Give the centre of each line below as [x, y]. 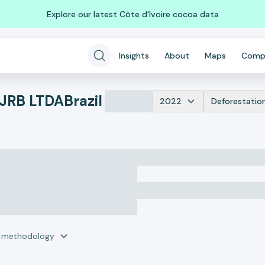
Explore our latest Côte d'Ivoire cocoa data [132, 14]
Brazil [83, 101]
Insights [134, 56]
